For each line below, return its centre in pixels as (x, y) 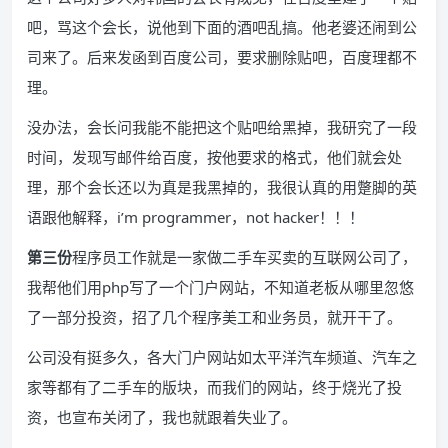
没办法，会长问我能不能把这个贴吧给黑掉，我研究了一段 (222, 127)
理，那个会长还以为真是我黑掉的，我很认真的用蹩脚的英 (222, 187)
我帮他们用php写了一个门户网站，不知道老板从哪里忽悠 (220, 287)
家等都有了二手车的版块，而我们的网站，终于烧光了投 (214, 387)
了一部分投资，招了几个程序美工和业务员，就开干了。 (214, 317)
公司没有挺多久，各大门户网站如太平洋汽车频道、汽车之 (222, 357)
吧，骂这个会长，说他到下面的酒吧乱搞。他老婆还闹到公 (222, 27)
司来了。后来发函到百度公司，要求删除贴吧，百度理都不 (222, 57)
